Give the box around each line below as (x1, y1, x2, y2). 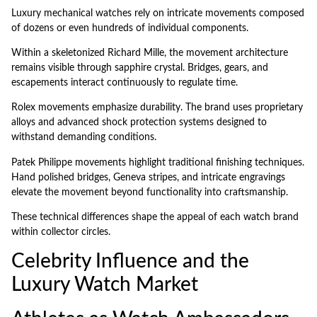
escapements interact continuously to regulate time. (11, 77, 238, 88)
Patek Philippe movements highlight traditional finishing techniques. (11, 157, 304, 168)
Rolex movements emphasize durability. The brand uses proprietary (11, 103, 303, 113)
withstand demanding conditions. (11, 132, 156, 143)
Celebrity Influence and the (11, 251, 249, 272)
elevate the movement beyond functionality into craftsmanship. (11, 187, 288, 197)
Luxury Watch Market (11, 275, 198, 295)
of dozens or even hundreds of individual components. (11, 23, 248, 33)
